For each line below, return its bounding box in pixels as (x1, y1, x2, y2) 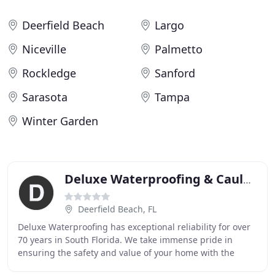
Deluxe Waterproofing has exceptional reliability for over (18, 221, 250, 233)
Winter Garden (22, 114, 98, 128)
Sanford (155, 66, 195, 80)
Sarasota (22, 90, 68, 104)
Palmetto (155, 42, 203, 56)
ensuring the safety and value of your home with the (18, 247, 234, 258)
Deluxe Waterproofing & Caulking (243, 173, 251, 187)
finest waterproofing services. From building (18, 260, 200, 271)
